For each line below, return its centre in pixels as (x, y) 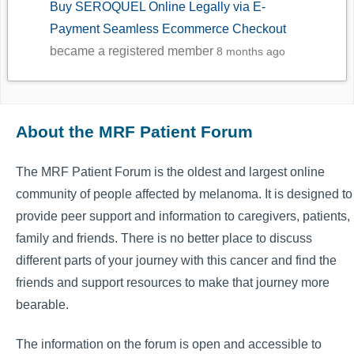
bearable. (42, 304)
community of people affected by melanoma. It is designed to (184, 194)
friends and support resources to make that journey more (173, 282)
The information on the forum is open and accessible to (169, 345)
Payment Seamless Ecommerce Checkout (168, 29)
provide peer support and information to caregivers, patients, (183, 216)
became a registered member (134, 51)
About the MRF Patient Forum (134, 132)
